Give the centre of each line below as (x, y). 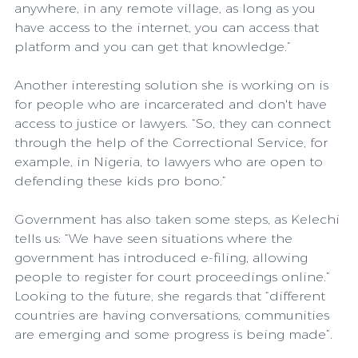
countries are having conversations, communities (174, 315)
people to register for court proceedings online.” (172, 276)
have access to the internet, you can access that (169, 27)
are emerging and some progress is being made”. (173, 334)
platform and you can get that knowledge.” (153, 46)
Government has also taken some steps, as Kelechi (179, 219)
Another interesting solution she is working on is (173, 85)
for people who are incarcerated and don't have (173, 104)
